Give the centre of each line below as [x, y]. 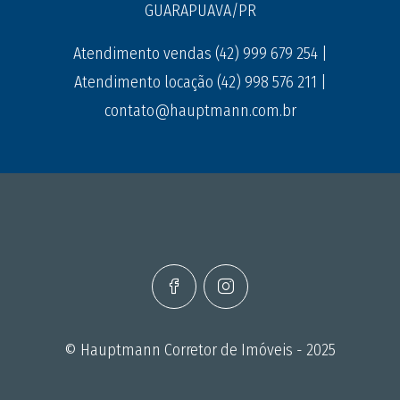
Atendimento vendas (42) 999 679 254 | [200, 54]
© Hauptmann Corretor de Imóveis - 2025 [200, 350]
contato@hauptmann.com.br [200, 111]
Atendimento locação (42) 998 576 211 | [200, 82]
